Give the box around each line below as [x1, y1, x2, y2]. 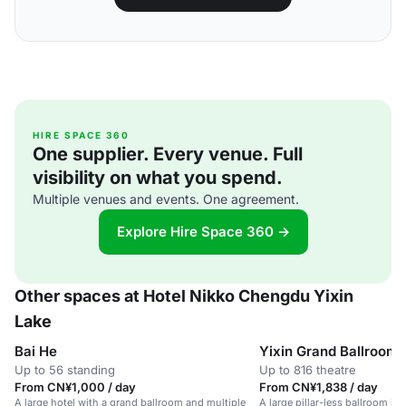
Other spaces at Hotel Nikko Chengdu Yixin [14, 286, 353, 305]
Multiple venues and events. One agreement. [33, 191, 299, 207]
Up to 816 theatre [259, 362, 356, 377]
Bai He [14, 343, 57, 360]
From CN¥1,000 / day [14, 380, 136, 394]
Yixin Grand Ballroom [259, 343, 399, 360]
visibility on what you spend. [33, 167, 283, 188]
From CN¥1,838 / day [259, 380, 378, 394]
